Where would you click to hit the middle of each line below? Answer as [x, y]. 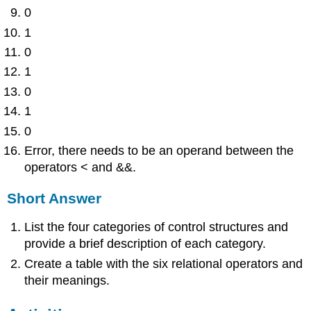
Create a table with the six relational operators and [164, 263]
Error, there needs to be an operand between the [159, 150]
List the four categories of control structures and [157, 227]
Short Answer [54, 198]
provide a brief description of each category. [145, 244]
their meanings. [67, 280]
